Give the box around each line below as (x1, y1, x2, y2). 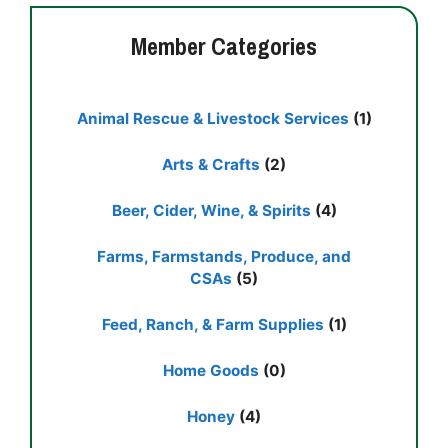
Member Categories (131, 30, 317, 63)
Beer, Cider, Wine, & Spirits (111, 201, 311, 221)
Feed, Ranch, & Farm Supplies (101, 315, 324, 335)
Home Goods (162, 361, 259, 381)
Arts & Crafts (162, 155, 260, 175)
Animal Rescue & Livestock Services (76, 109, 349, 129)
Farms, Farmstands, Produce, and (97, 247, 351, 267)
